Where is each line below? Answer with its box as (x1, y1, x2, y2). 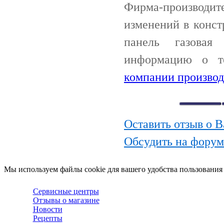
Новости (32, 205, 62, 213)
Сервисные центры (32, 187, 99, 195)
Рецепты (32, 214, 62, 222)
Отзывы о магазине (32, 196, 99, 204)
